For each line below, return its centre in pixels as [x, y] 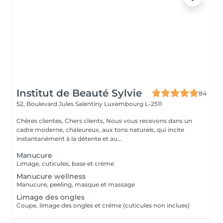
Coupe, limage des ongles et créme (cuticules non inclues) [103, 205]
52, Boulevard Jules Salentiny [60, 104]
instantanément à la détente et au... [69, 139]
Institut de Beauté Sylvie [79, 93]
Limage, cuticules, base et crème [65, 164]
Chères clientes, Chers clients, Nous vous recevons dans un [61, 121]
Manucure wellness [51, 176]
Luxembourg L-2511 [133, 104]
